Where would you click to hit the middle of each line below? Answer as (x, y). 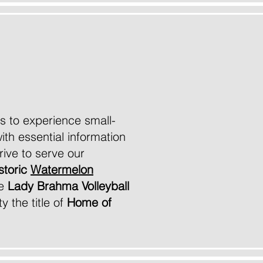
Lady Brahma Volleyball (68, 186)
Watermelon (62, 169)
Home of (89, 202)
